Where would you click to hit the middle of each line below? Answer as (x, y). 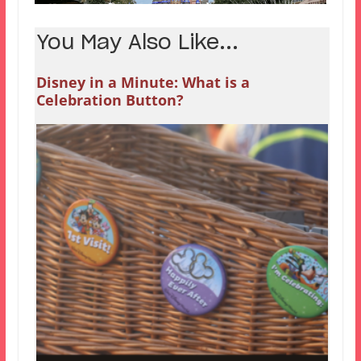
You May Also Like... (137, 44)
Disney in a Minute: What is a (143, 83)
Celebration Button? (110, 100)
